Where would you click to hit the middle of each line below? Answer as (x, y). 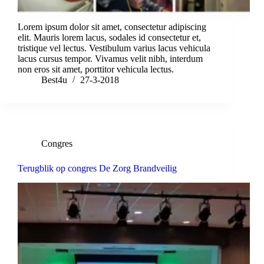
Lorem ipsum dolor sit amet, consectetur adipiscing (112, 27)
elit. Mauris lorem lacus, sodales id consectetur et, (109, 38)
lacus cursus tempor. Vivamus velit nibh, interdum (110, 59)
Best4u (54, 80)
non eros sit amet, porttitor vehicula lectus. (96, 70)
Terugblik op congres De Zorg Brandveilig (97, 169)
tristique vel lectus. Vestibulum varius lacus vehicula (114, 48)
